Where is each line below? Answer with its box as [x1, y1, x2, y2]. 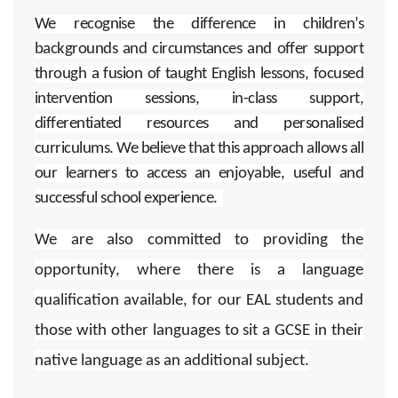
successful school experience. [35, 190, 224, 208]
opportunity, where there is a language [35, 262, 363, 280]
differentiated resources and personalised [35, 115, 363, 133]
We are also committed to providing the [35, 232, 363, 250]
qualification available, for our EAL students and [35, 292, 363, 310]
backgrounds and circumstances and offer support [35, 41, 363, 59]
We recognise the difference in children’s [35, 16, 363, 34]
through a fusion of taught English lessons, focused [35, 66, 363, 84]
